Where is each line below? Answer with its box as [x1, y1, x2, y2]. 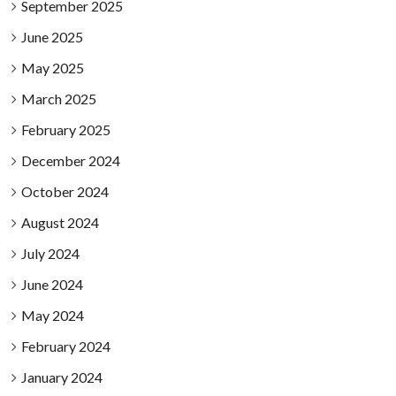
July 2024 [20, 245, 80, 262]
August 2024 [20, 214, 99, 231]
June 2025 [20, 28, 83, 45]
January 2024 [20, 369, 103, 385]
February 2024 [20, 338, 110, 354]
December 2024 [20, 152, 120, 169]
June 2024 [20, 276, 83, 293]
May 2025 [20, 59, 84, 76]
